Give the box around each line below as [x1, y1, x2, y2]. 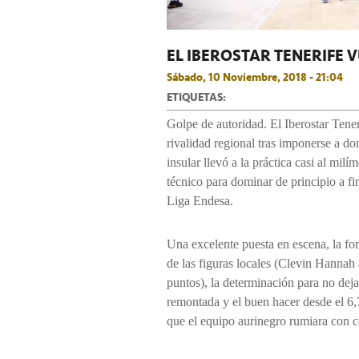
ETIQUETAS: [167, 88, 226, 107]
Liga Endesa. [167, 194, 233, 208]
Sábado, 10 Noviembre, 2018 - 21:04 [167, 68, 343, 87]
